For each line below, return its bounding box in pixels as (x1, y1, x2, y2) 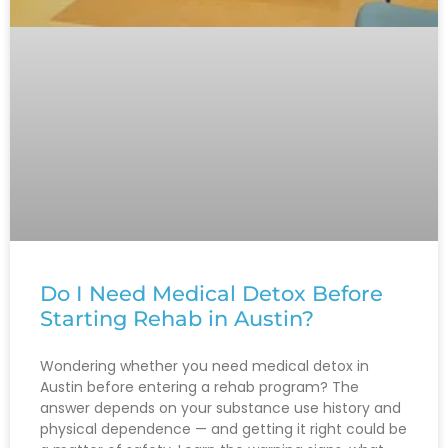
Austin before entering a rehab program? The (40, 377, 359, 398)
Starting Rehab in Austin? (40, 306, 314, 332)
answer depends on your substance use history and (40, 398, 401, 419)
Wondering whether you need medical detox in (40, 356, 369, 377)
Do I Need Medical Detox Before (40, 281, 383, 307)
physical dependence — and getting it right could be (40, 419, 407, 440)
